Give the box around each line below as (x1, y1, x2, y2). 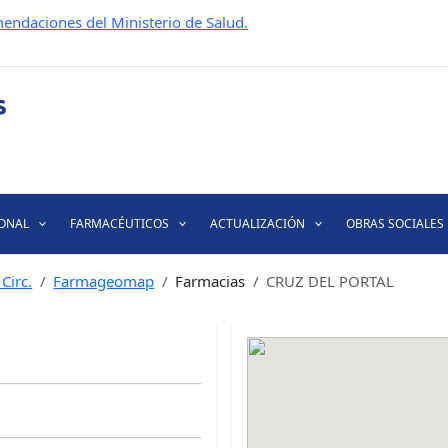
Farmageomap (53, 271, 155, 291)
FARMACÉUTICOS (69, 215, 169, 232)
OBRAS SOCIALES (346, 215, 445, 232)
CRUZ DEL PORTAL (266, 271, 395, 291)
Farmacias (175, 271, 246, 291)
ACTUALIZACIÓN (210, 215, 305, 232)
